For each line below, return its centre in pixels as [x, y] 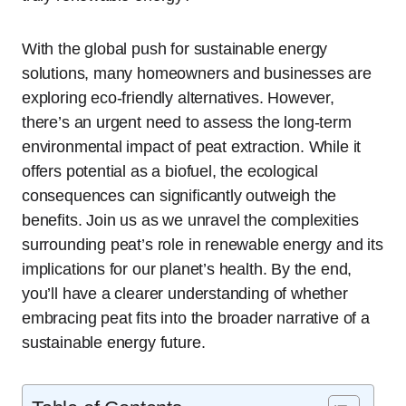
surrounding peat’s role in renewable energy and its [203, 245]
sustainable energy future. [114, 343]
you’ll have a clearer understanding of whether [185, 294]
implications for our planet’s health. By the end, [187, 269]
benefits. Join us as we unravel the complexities [190, 220]
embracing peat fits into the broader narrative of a [196, 318]
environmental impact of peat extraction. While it [192, 147]
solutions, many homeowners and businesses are [197, 73]
